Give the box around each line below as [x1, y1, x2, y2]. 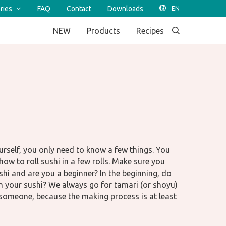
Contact [67, 5, 91, 13]
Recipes [136, 26, 164, 35]
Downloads [107, 5, 143, 13]
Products [87, 26, 120, 35]
